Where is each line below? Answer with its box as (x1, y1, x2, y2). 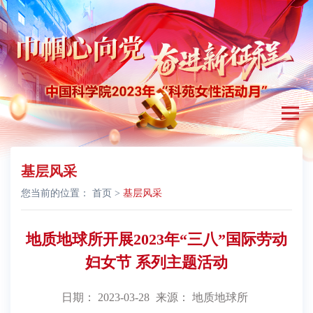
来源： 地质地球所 (156, 291, 248, 304)
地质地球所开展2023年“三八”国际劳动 (26, 231, 287, 249)
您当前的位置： (21, 188, 92, 199)
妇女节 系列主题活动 (85, 254, 228, 272)
